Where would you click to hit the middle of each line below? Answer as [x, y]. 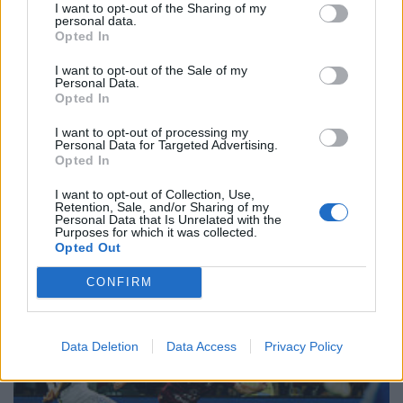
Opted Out [88, 247]
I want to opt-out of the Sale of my [151, 70]
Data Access [201, 346]
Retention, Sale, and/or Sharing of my [162, 206]
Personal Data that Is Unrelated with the [168, 219]
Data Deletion [99, 346]
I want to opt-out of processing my [152, 132]
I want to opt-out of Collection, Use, [155, 194]
